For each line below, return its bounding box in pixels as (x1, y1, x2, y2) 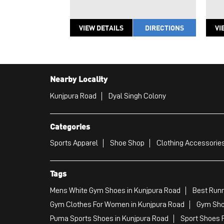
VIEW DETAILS (78, 23, 123, 32)
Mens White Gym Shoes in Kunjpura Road (49, 186, 180, 195)
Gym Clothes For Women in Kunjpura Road (49, 200, 184, 209)
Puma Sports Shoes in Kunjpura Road (49, 214, 168, 223)
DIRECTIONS (144, 23, 184, 32)
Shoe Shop (109, 139, 144, 147)
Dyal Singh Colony (108, 91, 166, 100)
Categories (49, 120, 90, 131)
